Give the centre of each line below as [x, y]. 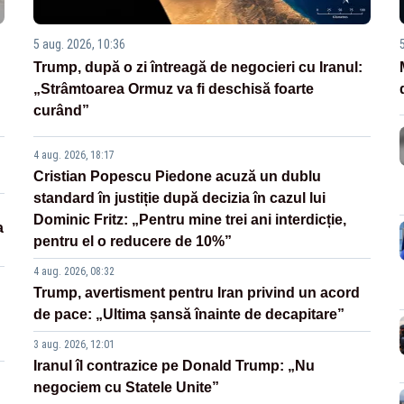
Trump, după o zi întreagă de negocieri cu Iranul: [198, 68]
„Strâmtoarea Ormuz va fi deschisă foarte [174, 89]
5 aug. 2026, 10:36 [80, 45]
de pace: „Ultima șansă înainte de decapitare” [189, 315]
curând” [62, 111]
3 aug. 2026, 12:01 [74, 345]
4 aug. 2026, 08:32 [74, 272]
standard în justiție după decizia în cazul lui [180, 198]
